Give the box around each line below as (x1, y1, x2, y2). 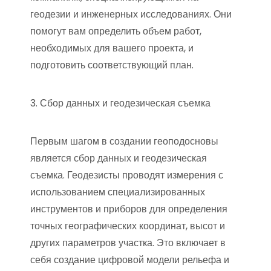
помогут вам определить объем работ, (30, 24, 201, 38)
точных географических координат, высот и (30, 219, 225, 233)
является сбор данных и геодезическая (30, 151, 207, 165)
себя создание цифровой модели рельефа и (30, 253, 229, 267)
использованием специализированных (30, 185, 205, 199)
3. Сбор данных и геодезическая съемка (30, 96, 211, 110)
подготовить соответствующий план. (30, 58, 194, 72)
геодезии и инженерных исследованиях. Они (30, 7, 232, 21)
